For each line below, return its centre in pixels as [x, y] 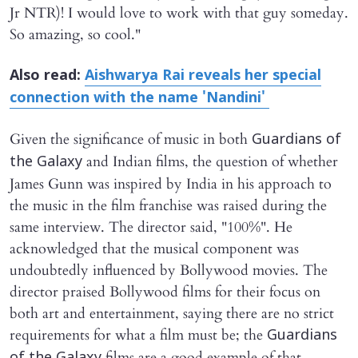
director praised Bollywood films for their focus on [165, 292]
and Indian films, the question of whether [210, 161]
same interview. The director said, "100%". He [151, 227]
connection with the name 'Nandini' [139, 98]
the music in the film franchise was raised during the [168, 205]
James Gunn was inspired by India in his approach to [171, 184]
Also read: [47, 76]
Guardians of [296, 140]
